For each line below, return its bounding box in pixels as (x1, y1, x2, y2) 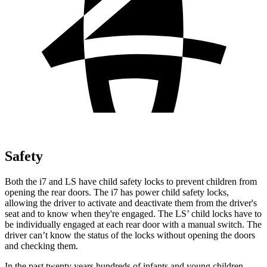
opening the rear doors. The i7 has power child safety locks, (5, 187, 229, 197)
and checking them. (5, 240, 78, 251)
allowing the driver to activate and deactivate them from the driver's (5, 197, 257, 208)
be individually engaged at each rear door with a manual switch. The (5, 219, 262, 229)
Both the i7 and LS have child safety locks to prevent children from (5, 176, 257, 187)
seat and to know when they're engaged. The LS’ (5, 208, 189, 219)
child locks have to (189, 208, 262, 219)
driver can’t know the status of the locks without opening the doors (5, 229, 255, 240)
